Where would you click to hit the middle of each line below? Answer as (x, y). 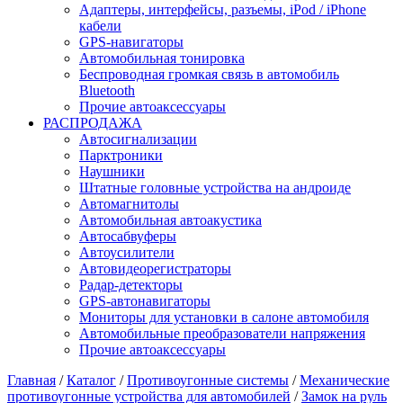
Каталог (91, 380)
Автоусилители (127, 252)
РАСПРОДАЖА (93, 123)
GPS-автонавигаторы (145, 301)
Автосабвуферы (128, 236)
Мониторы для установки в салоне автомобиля (224, 317)
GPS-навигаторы (131, 42)
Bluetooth (107, 90)
